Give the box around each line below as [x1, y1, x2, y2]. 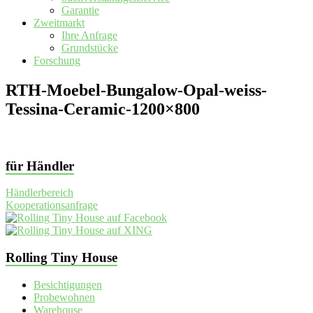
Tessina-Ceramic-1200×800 [6, 100, 200, 119]
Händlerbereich [6, 187, 73, 199]
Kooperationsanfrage [6, 199, 98, 212]
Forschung [34, 54, 80, 67]
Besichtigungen [34, 278, 102, 291]
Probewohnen [34, 291, 95, 303]
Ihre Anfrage [61, 29, 117, 42]
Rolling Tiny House [6, 250, 117, 265]
